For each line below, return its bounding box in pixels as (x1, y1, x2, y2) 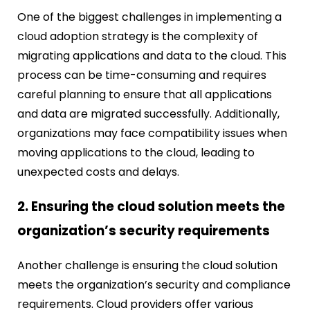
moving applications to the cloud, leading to (17, 144, 255, 161)
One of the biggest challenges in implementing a (17, 8, 282, 25)
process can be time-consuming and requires (17, 66, 266, 83)
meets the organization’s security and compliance (17, 277, 291, 293)
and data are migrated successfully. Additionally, (17, 105, 280, 122)
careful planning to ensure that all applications (17, 86, 272, 102)
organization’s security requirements (17, 221, 270, 241)
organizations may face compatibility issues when (17, 125, 287, 141)
